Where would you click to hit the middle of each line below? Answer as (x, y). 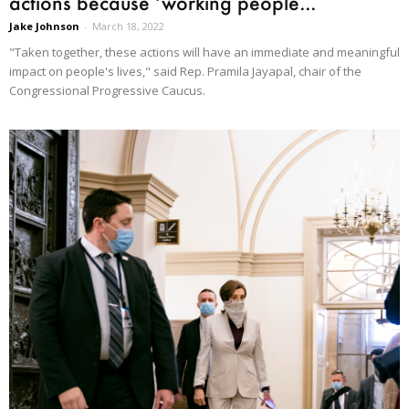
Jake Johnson (44, 26)
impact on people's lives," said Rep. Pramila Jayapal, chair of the (185, 72)
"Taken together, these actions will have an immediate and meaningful (204, 52)
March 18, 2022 (128, 26)
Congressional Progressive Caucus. (107, 91)
